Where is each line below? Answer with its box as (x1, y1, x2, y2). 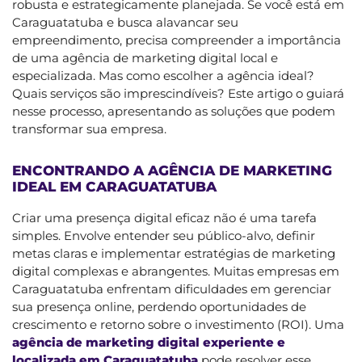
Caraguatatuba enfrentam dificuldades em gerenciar (12, 280, 331, 297)
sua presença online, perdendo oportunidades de (12, 298, 306, 314)
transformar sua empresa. (12, 120, 166, 137)
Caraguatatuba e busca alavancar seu (12, 14, 238, 30)
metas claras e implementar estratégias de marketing (12, 245, 335, 261)
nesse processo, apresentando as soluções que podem (12, 103, 335, 119)
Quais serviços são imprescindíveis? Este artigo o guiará (12, 85, 344, 101)
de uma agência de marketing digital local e (12, 49, 278, 65)
